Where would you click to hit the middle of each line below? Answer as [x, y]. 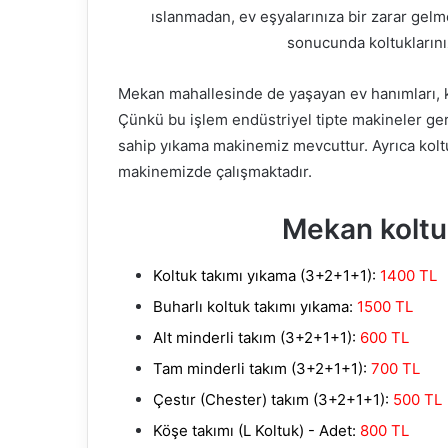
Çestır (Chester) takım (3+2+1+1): [271, 400]
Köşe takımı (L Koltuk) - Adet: [254, 431]
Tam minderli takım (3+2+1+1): [260, 369]
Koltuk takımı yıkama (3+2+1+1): [264, 276]
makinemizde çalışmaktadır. [215, 172]
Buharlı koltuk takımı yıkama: [253, 307]
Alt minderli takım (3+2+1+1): [254, 338]
